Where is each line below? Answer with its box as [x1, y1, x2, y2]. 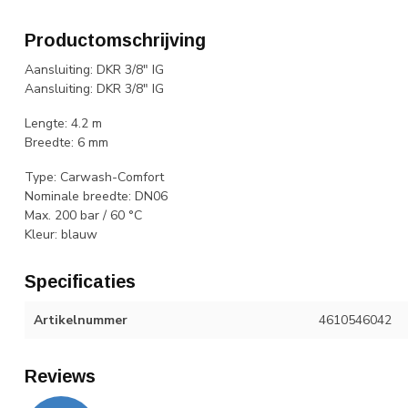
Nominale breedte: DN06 [25, 187, 168, 205]
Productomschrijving [25, 30, 206, 50]
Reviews [25, 365, 96, 386]
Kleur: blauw [25, 225, 97, 243]
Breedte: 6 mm [25, 133, 108, 151]
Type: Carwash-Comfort [25, 168, 164, 186]
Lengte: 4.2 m [25, 114, 102, 132]
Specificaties [25, 270, 136, 291]
